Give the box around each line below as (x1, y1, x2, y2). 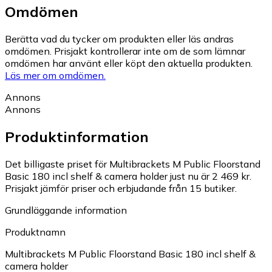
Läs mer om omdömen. (5, 69, 106, 82)
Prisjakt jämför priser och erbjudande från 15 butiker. (5, 182, 237, 195)
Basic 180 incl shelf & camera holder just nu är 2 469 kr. (5, 170, 251, 183)
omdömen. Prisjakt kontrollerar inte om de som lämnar (5, 45, 245, 58)
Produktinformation (5, 127, 149, 146)
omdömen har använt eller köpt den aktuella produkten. (5, 57, 253, 70)
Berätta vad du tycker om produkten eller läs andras (5, 33, 234, 46)
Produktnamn (5, 226, 66, 239)
